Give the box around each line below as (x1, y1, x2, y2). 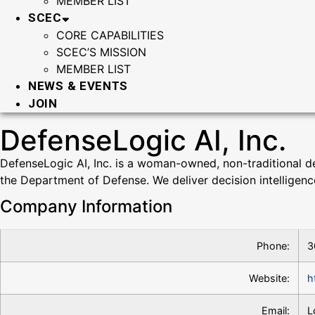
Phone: (257, 240, 290, 252)
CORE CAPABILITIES (56, 28, 164, 42)
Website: (249, 272, 290, 285)
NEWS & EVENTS (28, 79, 129, 93)
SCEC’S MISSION (56, 45, 146, 59)
